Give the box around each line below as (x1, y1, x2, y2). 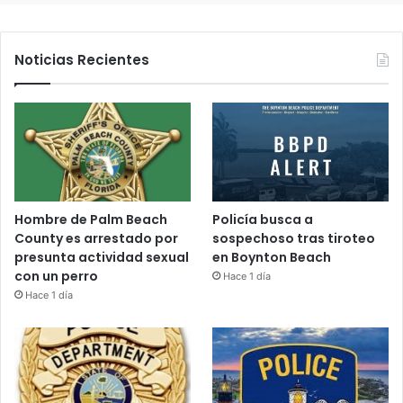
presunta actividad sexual (14, 248, 189, 267)
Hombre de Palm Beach (14, 210, 167, 229)
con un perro (14, 267, 98, 286)
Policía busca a (212, 210, 314, 229)
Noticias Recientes (14, 50, 149, 70)
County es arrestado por (14, 229, 178, 248)
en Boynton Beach (212, 248, 332, 267)
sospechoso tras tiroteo (212, 229, 376, 248)
